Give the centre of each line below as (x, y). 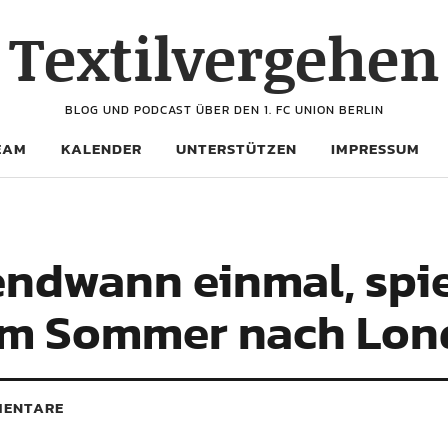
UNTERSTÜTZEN (236, 148)
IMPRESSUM (375, 148)
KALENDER (101, 148)
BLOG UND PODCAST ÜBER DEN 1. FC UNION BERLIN (224, 110)
